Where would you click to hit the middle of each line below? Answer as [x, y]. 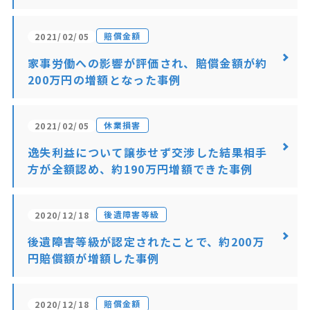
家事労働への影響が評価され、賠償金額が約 [147, 63]
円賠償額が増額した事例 [93, 258]
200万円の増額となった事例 [104, 80]
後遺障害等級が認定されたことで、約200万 [146, 241]
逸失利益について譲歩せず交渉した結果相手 [147, 152]
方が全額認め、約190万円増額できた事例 [140, 169]
